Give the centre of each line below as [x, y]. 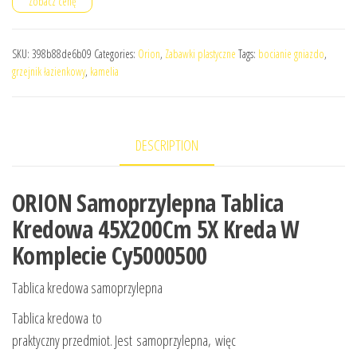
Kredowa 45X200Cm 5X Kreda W [156, 229]
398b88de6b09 [62, 54]
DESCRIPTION [167, 145]
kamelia [104, 71]
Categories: [116, 54]
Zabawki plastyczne [200, 54]
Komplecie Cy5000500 [110, 256]
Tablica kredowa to [57, 318]
